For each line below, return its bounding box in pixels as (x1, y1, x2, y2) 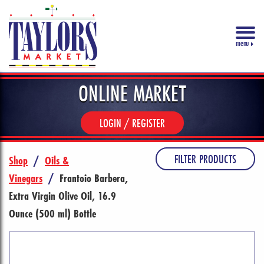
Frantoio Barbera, (60, 170, 128, 186)
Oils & (45, 153, 69, 169)
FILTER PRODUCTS (174, 151, 236, 167)
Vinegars (9, 170, 42, 186)
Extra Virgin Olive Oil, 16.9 (9, 188, 116, 204)
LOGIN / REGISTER (99, 115, 165, 131)
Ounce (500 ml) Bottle (9, 206, 96, 222)
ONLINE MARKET (78, 78, 186, 109)
